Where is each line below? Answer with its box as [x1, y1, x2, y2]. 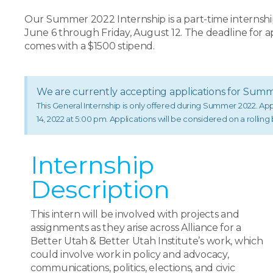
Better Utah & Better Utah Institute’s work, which [30, 235, 263, 247]
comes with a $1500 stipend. [24, 40, 155, 52]
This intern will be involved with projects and [30, 208, 239, 220]
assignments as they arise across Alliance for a [30, 222, 241, 233]
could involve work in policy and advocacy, [30, 249, 229, 260]
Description [30, 174, 170, 204]
